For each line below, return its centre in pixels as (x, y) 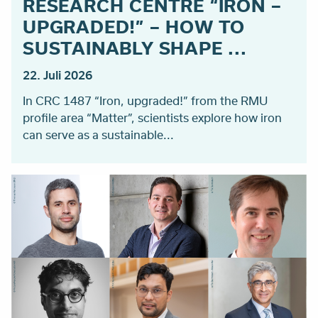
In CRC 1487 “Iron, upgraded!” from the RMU (145, 101)
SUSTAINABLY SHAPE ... (135, 48)
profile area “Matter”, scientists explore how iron (152, 118)
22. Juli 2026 (57, 75)
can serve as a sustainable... (98, 135)
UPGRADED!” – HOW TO (134, 27)
